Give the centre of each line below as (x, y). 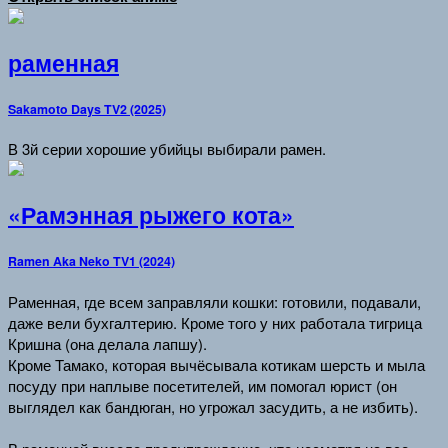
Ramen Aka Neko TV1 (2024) (91, 260)
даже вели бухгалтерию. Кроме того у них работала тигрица (215, 322)
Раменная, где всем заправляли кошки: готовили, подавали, (214, 301)
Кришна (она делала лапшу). (107, 343)
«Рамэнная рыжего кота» (151, 215)
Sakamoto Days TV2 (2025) (87, 108)
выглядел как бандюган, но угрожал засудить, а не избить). (213, 406)
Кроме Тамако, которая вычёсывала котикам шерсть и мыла (216, 364)
